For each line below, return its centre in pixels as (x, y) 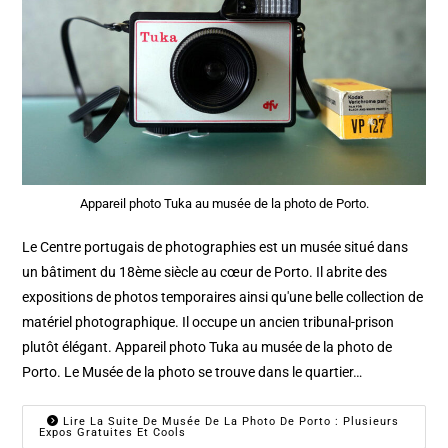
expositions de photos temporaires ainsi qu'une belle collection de (223, 296)
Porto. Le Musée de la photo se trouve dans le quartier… (192, 371)
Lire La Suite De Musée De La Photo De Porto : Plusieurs (229, 421)
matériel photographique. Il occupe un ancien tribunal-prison (208, 321)
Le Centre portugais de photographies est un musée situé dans (215, 246)
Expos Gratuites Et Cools (113, 432)
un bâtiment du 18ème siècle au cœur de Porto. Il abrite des (205, 271)
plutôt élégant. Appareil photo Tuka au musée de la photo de (207, 346)
